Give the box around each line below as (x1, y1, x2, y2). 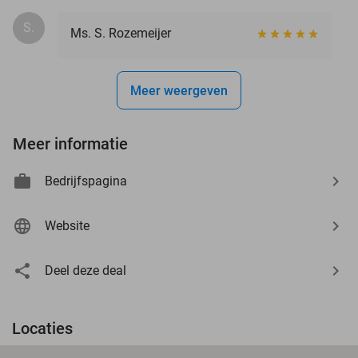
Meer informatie (13, 133, 128, 153)
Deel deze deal (45, 262, 126, 278)
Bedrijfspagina (45, 173, 127, 189)
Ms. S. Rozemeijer (70, 25, 171, 41)
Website (45, 217, 89, 233)
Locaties (12, 318, 73, 338)
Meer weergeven (130, 82, 228, 98)
